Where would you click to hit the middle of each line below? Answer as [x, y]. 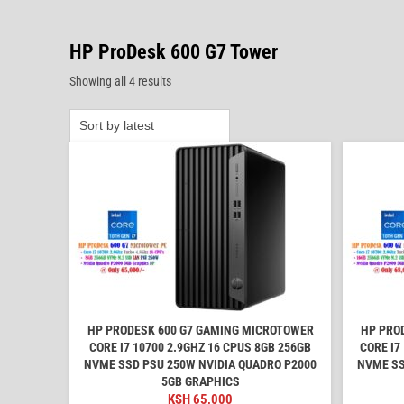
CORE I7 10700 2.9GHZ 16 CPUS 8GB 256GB [200, 347]
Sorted [187, 80]
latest [184, 118]
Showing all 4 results [120, 81]
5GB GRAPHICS [200, 381]
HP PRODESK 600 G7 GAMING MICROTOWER [200, 330]
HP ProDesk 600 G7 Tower [174, 51]
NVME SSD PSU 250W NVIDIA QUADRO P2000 [200, 364]
